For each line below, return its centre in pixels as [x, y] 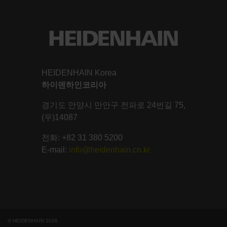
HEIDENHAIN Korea [79, 72]
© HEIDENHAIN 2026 [33, 220]
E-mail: [55, 149]
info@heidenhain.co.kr [109, 149]
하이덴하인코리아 [74, 85]
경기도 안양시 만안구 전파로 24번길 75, [113, 105]
